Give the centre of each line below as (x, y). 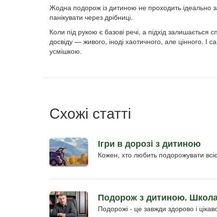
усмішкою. (66, 51)
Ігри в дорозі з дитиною (149, 143)
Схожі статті (90, 113)
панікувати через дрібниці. (91, 17)
